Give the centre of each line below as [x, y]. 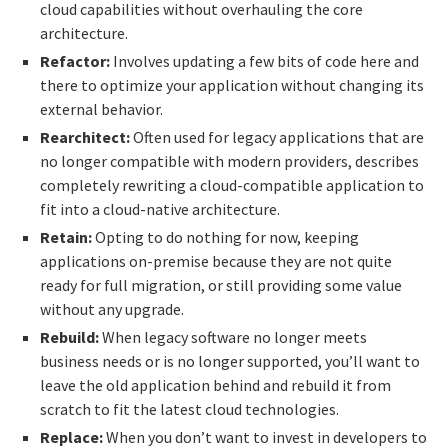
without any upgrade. [112, 308]
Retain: [67, 236]
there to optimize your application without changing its [232, 84]
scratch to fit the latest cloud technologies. [189, 408]
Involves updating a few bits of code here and [264, 60]
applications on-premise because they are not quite [216, 260]
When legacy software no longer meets [234, 336]
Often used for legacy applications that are [278, 136]
